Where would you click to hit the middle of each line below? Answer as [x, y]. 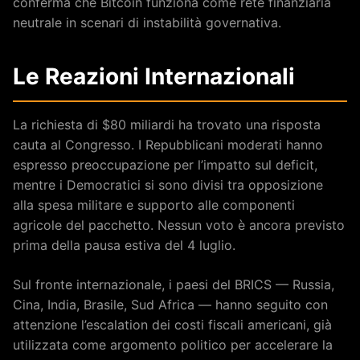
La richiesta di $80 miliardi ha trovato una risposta [167, 124]
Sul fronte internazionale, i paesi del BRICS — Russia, [174, 284]
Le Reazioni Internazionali [154, 76]
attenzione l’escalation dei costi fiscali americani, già [172, 324]
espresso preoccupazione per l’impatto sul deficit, [165, 164]
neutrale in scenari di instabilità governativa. [147, 22]
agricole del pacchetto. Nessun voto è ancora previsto [179, 225]
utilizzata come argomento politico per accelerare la [173, 344]
